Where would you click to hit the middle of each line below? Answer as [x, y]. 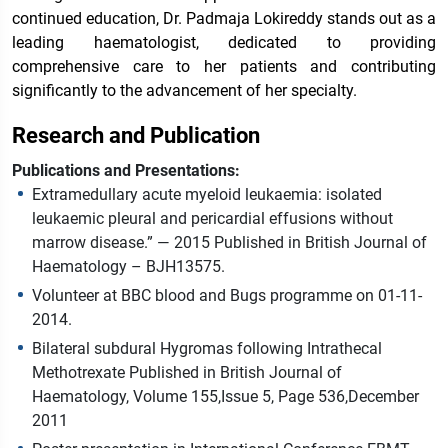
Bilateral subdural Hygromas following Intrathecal [207, 349]
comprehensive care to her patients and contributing [224, 67]
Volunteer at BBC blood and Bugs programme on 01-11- [227, 296]
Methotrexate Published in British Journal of [187, 373]
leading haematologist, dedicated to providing [224, 43]
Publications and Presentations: [126, 171]
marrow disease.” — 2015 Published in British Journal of [229, 243]
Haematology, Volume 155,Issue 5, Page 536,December [225, 397]
